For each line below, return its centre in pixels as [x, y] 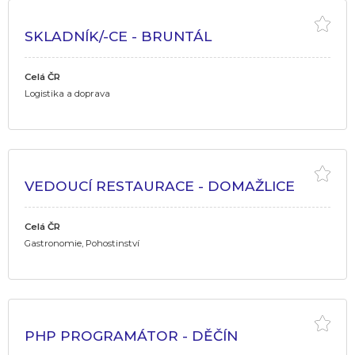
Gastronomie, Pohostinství [82, 243]
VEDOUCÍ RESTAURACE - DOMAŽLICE [160, 185]
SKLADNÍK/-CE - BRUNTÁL [118, 36]
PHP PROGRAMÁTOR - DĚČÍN [131, 335]
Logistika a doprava [67, 93]
